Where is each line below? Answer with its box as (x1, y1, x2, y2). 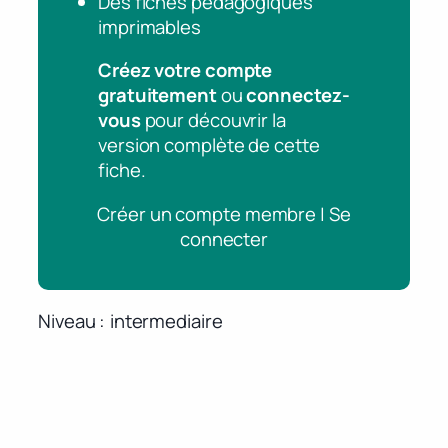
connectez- (246, 82, 350, 109)
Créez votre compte (98, 57, 273, 84)
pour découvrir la (140, 107, 286, 134)
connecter (179, 225, 269, 252)
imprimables (98, 13, 201, 40)
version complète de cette (98, 132, 320, 159)
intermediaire (109, 307, 223, 334)
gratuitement (98, 82, 217, 109)
